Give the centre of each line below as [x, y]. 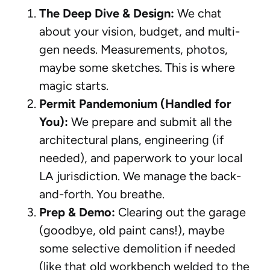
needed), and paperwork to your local [141, 158]
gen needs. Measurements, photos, [133, 49]
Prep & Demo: [77, 212]
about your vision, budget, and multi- [140, 31]
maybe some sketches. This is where [137, 67]
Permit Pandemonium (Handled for [135, 103]
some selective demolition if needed [137, 248]
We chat [198, 13]
